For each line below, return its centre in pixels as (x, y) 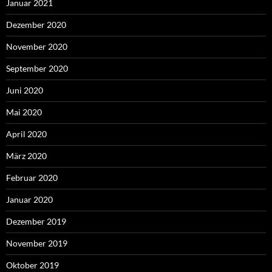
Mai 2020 (24, 112)
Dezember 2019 (36, 221)
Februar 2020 (32, 177)
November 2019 (37, 243)
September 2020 (37, 68)
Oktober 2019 (32, 265)
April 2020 (26, 134)
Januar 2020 (29, 199)
